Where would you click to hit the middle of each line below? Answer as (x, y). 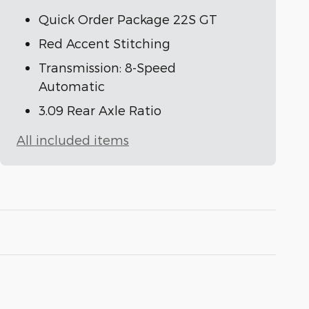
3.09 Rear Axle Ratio (100, 110)
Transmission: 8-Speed (107, 68)
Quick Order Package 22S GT (128, 19)
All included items (73, 140)
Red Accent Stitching (104, 43)
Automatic (72, 86)
